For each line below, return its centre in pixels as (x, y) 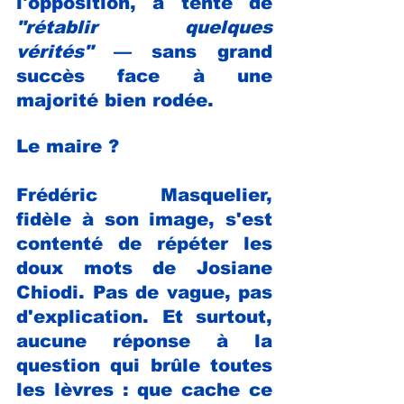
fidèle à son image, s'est (144, 220)
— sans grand (193, 52)
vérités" (65, 52)
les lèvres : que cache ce (144, 390)
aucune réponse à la (144, 341)
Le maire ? (71, 147)
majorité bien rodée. (115, 101)
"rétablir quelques (144, 28)
